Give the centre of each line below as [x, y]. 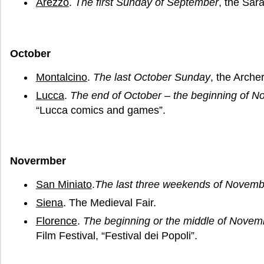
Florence [56, 221]
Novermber [38, 161]
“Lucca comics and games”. [100, 110]
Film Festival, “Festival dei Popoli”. [116, 236]
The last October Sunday [151, 77]
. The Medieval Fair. [109, 202]
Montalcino [61, 77]
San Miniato [64, 184]
